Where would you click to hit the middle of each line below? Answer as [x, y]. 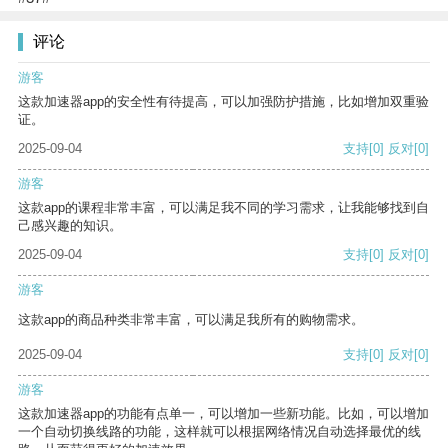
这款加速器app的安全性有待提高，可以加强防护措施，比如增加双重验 [223, 102]
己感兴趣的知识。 [70, 226]
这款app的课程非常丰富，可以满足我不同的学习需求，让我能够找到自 [223, 208]
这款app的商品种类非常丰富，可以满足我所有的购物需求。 [191, 320]
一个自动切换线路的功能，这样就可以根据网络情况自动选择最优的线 [219, 432]
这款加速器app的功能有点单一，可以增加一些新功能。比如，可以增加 [223, 414]
